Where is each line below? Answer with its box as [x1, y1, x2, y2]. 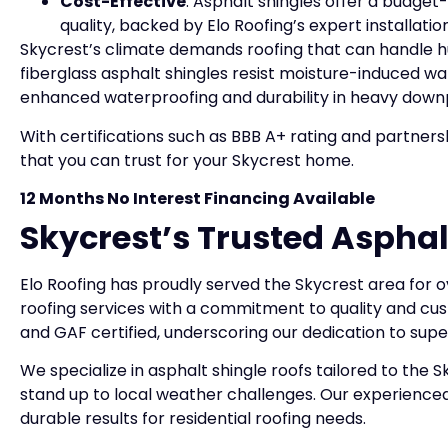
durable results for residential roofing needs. [20, 407, 366, 431]
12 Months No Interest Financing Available [20, 187, 375, 211]
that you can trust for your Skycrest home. [20, 148, 354, 172]
